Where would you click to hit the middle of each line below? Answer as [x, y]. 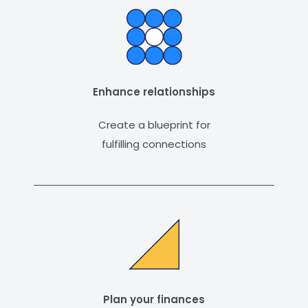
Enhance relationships [154, 92]
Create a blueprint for [154, 125]
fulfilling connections [154, 144]
